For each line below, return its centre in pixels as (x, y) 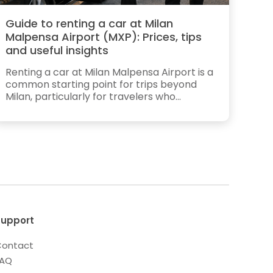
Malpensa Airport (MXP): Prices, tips (104, 37)
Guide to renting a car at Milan (90, 24)
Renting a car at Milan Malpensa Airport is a (110, 73)
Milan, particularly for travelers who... (94, 97)
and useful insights (57, 51)
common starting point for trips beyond (101, 85)
